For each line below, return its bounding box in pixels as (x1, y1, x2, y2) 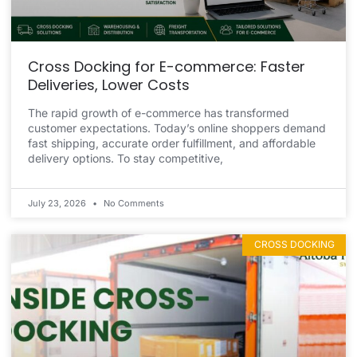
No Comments (101, 198, 164, 210)
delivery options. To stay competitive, (28, 151, 223, 166)
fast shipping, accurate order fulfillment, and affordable (28, 136, 316, 151)
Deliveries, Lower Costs (28, 75, 190, 96)
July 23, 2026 (28, 198, 88, 210)
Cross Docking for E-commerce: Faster (28, 57, 305, 77)
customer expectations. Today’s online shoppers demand (28, 121, 326, 135)
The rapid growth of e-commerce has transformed (28, 106, 289, 120)
